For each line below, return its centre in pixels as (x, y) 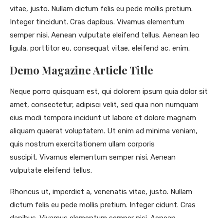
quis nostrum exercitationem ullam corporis (82, 144)
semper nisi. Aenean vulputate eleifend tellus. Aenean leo (105, 35)
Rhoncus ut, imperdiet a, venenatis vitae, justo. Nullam (101, 192)
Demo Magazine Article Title (82, 70)
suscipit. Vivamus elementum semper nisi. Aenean (93, 157)
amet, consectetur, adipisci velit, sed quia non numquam (104, 105)
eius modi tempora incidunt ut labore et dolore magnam (103, 118)
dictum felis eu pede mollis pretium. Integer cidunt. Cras (103, 205)
